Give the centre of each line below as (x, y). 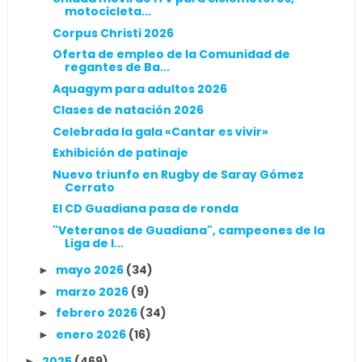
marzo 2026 (93, 291)
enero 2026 (92, 334)
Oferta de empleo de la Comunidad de (171, 54)
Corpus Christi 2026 (113, 33)
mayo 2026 (90, 270)
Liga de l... (94, 243)
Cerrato (89, 187)
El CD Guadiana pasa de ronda (145, 208)
